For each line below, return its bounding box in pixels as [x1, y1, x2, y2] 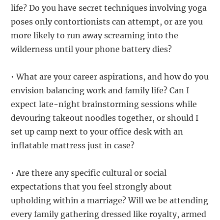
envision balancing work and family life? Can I [11, 85, 190, 96]
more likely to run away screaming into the [11, 30, 179, 41]
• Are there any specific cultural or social [11, 168, 167, 178]
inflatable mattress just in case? [11, 140, 135, 151]
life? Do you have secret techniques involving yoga [11, 3, 207, 13]
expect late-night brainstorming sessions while [11, 99, 197, 110]
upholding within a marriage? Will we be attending [11, 195, 209, 206]
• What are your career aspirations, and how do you [11, 72, 209, 82]
